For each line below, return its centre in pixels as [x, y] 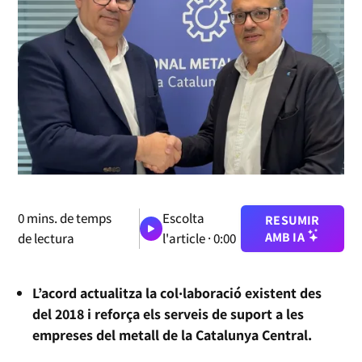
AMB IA [286, 237]
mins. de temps [68, 218]
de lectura [46, 238]
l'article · [187, 238]
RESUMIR [293, 220]
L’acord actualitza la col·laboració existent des [177, 293]
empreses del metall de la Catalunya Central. [173, 335]
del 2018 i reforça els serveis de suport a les [168, 314]
